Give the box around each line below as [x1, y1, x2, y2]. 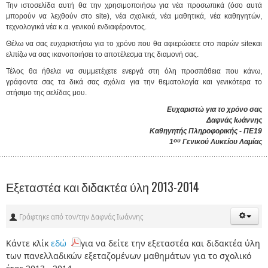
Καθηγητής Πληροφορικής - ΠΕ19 [150, 126, 262, 135]
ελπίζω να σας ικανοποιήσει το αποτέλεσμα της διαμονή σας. [6, 50, 199, 59]
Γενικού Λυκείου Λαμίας [181, 137, 262, 146]
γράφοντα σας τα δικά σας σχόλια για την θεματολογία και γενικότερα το [6, 77, 262, 86]
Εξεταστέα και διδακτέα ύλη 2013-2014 [6, 178, 199, 196]
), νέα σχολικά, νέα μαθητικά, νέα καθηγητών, [107, 11, 263, 20]
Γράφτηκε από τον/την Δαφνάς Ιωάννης [17, 212, 143, 221]
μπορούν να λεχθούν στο [6, 11, 96, 20]
